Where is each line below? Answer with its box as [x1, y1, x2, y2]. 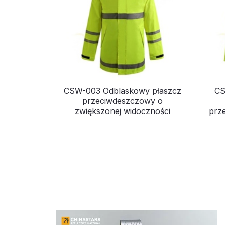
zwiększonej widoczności [74, 106, 170, 117]
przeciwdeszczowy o [82, 96, 163, 106]
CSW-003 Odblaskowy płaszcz [63, 86, 181, 96]
